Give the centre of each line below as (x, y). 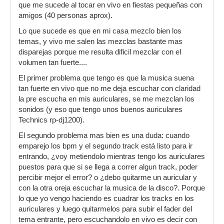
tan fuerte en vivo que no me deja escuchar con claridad (109, 88)
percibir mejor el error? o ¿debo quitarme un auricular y (108, 177)
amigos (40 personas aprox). (65, 15)
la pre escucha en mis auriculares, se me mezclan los (106, 99)
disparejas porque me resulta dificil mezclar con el (100, 52)
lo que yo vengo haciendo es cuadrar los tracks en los (106, 198)
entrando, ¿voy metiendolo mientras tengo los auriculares (112, 156)
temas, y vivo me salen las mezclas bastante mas (100, 41)
